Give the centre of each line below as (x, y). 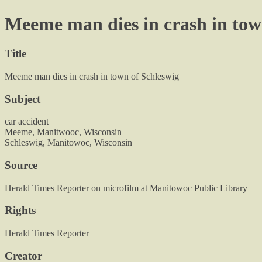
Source (21, 165)
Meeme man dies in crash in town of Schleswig (92, 76)
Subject (23, 99)
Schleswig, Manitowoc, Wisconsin (68, 143)
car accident (27, 122)
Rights (20, 211)
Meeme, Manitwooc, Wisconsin (63, 132)
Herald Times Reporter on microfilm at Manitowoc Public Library (126, 188)
